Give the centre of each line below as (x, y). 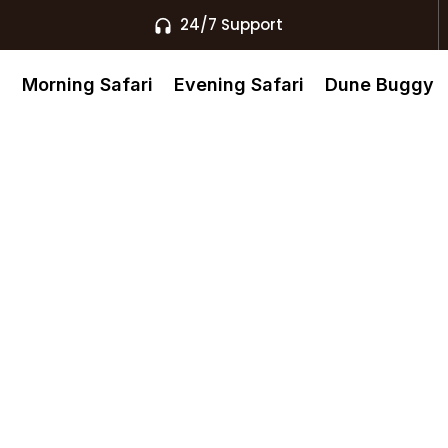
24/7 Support (232, 24)
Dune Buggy (379, 84)
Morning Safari (87, 84)
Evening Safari (238, 84)
